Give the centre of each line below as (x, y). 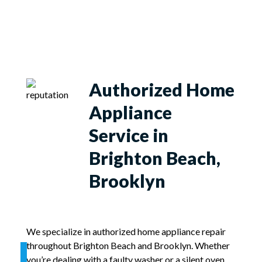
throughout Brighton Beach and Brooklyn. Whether (128, 245)
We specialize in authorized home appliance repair (126, 231)
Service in (129, 135)
